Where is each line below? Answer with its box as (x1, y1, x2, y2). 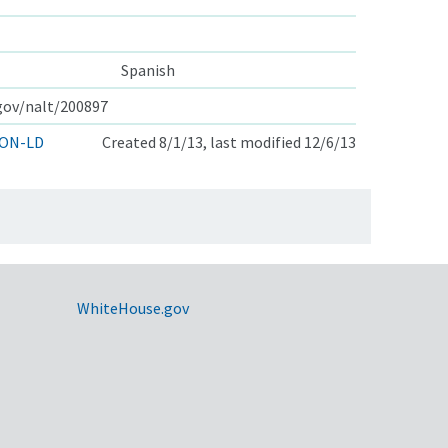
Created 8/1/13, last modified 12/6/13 (102, 131, 356, 152)
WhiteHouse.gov (76, 297, 189, 318)
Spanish (121, 59, 175, 80)
